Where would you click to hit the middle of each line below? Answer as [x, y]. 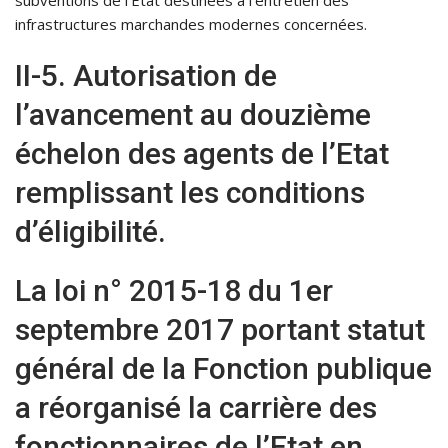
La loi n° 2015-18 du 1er [174, 291]
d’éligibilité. [90, 232]
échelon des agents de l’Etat [202, 154]
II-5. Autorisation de [146, 76]
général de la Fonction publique [223, 369]
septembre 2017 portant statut [220, 330]
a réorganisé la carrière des [196, 408]
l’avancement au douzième [193, 115]
